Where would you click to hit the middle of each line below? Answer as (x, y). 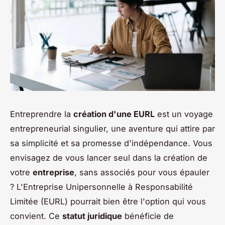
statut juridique (92, 216)
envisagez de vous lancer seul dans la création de (109, 157)
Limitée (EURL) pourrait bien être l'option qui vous (108, 201)
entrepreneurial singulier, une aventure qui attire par (113, 128)
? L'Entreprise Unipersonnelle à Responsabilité (101, 187)
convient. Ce (36, 216)
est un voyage (184, 114)
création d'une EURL (114, 114)
